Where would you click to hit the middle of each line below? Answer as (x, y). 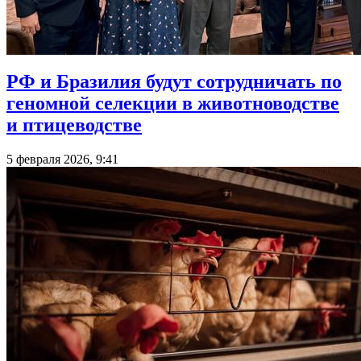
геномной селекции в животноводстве (173, 103)
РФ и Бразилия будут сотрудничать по (174, 81)
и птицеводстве (74, 124)
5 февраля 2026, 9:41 (62, 159)
